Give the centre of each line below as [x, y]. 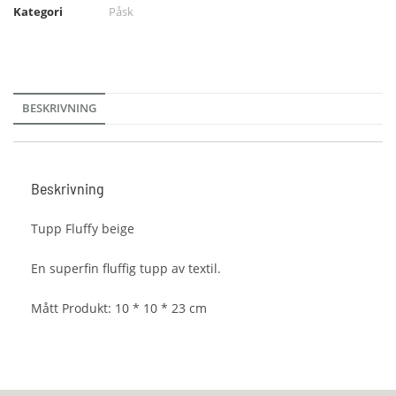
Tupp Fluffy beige [83, 228]
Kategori [38, 11]
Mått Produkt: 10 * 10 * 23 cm [119, 308]
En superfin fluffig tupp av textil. [126, 268]
